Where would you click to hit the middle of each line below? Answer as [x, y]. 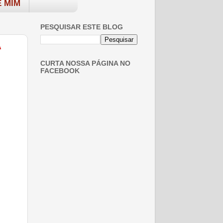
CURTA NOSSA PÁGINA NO [85, 63]
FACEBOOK [60, 71]
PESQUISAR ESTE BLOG [82, 27]
